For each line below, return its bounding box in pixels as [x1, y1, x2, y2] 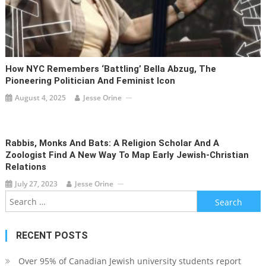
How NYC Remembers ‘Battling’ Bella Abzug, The [5, 64, 217, 75]
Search [196, 192, 224, 204]
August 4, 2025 [15, 93, 66, 103]
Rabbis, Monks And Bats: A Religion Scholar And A [5, 138, 220, 149]
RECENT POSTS [15, 230, 88, 242]
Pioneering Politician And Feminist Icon [5, 75, 176, 87]
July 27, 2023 [15, 179, 58, 189]
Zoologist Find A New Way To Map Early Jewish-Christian [5, 150, 249, 161]
